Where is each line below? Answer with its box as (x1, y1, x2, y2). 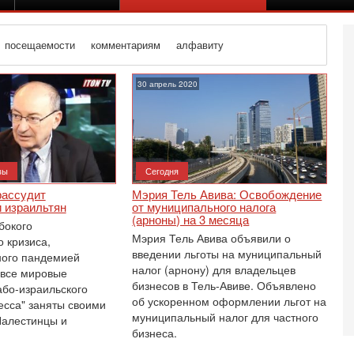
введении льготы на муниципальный (132, 246, 322, 262)
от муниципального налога (132, 198, 277, 215)
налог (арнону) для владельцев (132, 262, 296, 277)
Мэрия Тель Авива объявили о (132, 230, 292, 246)
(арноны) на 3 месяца (132, 211, 250, 228)
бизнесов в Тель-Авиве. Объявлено (132, 277, 317, 293)
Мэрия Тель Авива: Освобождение (132, 186, 322, 202)
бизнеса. (132, 325, 178, 341)
